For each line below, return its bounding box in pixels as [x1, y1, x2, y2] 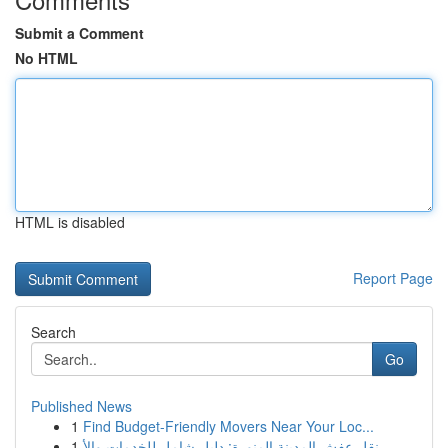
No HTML [15, 48, 78, 68]
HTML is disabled [15, 212, 125, 232]
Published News [31, 396, 132, 416]
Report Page [353, 268, 433, 288]
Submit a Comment [15, 23, 144, 43]
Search [31, 322, 76, 342]
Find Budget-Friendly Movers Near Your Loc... [83, 416, 374, 436]
